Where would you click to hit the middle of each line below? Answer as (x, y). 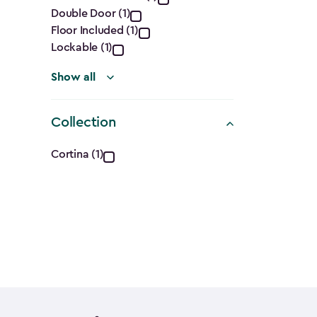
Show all (73, 77)
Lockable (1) (82, 47)
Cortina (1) (77, 154)
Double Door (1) (91, 13)
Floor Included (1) (95, 30)
